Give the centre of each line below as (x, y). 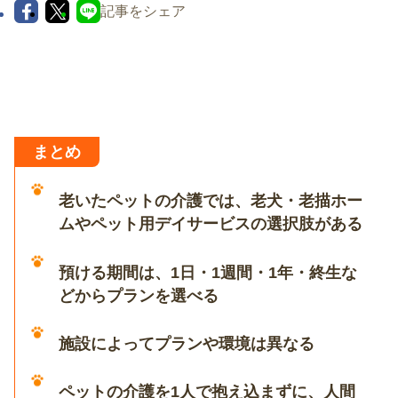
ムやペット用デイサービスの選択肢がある (211, 224)
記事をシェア (143, 11)
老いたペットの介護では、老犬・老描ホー (211, 201)
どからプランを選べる (139, 295)
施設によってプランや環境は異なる (187, 343)
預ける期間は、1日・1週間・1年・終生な (208, 272)
